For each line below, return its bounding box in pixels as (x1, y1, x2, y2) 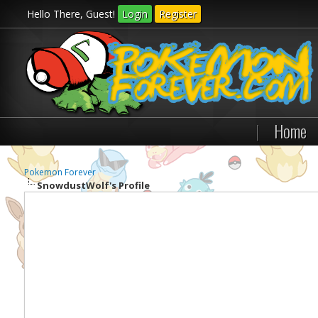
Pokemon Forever (23, 166, 96, 178)
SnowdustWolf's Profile (36, 179, 150, 192)
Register (159, 7, 197, 21)
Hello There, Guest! (27, 7, 119, 21)
